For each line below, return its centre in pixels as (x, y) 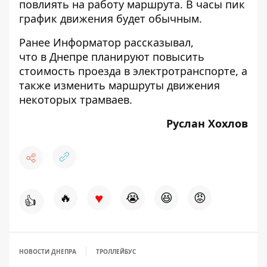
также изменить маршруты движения (119, 85)
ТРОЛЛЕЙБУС (116, 252)
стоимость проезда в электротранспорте (127, 71)
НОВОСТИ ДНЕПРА (48, 252)
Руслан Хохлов (207, 123)
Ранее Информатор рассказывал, (106, 42)
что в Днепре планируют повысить (112, 57)
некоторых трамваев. (76, 100)
